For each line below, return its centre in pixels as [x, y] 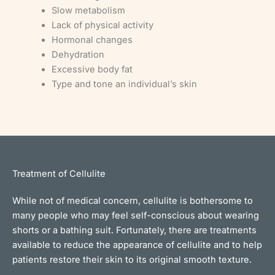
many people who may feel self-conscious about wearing [136, 215]
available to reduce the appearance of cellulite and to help [137, 245]
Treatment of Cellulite [59, 173]
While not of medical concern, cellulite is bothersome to [133, 200]
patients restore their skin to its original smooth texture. [132, 259]
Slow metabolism [88, 10]
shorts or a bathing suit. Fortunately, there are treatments [134, 230]
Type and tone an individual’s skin [124, 84]
